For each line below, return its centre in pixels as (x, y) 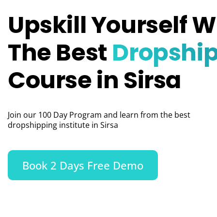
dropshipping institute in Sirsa (63, 125)
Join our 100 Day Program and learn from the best (99, 115)
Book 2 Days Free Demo (83, 165)
